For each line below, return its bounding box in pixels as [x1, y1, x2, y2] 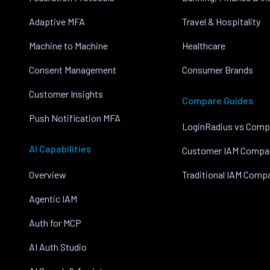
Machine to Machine [29, 40, 108, 51]
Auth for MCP [29, 217, 81, 228]
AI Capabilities [29, 143, 91, 154]
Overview [29, 169, 66, 180]
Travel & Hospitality [182, 16, 261, 27]
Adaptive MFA [29, 16, 85, 27]
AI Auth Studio [29, 241, 87, 253]
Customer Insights [29, 88, 103, 99]
